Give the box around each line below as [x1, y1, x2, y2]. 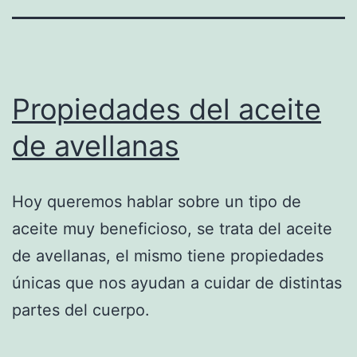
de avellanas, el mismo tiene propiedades [12, 245, 324, 265]
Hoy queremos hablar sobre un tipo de [12, 191, 301, 211]
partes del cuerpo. [12, 300, 150, 320]
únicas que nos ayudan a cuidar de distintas [12, 273, 342, 292]
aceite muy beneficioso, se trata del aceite [12, 218, 332, 238]
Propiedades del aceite [12, 91, 321, 127]
